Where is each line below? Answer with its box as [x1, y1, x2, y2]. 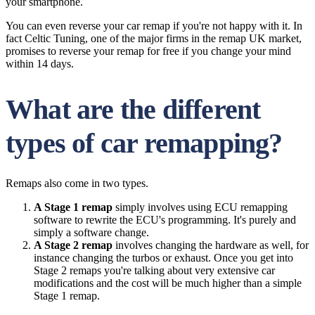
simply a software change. [34, 226, 149, 238]
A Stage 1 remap [34, 201, 112, 213]
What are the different [6, 94, 261, 125]
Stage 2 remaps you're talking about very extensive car [34, 264, 275, 276]
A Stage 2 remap [34, 239, 115, 251]
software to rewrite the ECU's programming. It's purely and [34, 214, 296, 226]
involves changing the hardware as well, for [115, 239, 309, 251]
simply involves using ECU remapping [112, 201, 288, 213]
